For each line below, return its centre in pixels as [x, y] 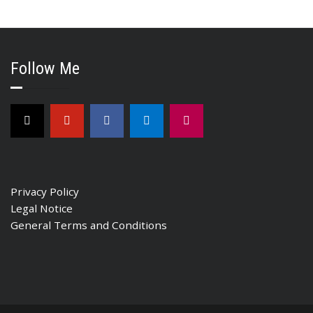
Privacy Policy [45, 191]
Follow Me [45, 68]
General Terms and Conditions [89, 225]
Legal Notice [42, 208]
